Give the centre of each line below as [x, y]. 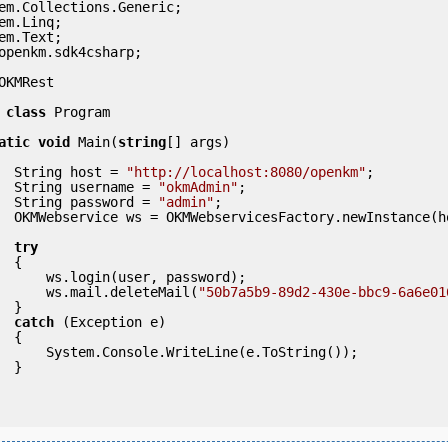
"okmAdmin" [198, 186]
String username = [86, 186]
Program [78, 111]
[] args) [198, 141]
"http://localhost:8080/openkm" [246, 171]
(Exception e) [110, 321]
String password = [86, 201]
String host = [70, 171]
